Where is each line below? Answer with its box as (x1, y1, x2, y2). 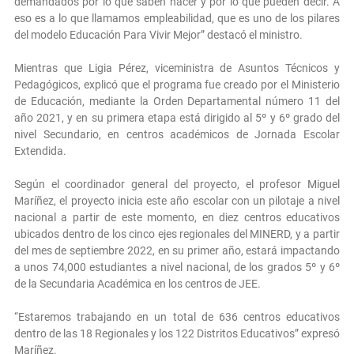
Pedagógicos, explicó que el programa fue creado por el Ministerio (14, 78, 340, 92)
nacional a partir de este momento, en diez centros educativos (14, 211, 340, 224)
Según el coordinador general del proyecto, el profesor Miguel (14, 178, 340, 191)
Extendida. (14, 145, 66, 158)
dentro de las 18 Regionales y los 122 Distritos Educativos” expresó (14, 327, 340, 341)
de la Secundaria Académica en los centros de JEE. (14, 277, 263, 291)
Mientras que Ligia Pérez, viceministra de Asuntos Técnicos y (14, 62, 340, 75)
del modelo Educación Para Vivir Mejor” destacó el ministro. (14, 28, 305, 42)
